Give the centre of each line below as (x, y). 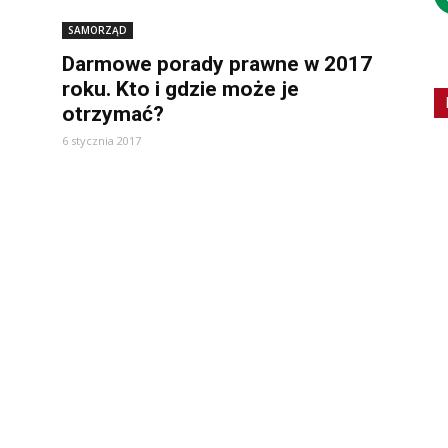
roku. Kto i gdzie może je (180, 89)
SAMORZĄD (97, 30)
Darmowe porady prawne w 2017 (217, 64)
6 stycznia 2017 (101, 140)
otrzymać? (113, 114)
